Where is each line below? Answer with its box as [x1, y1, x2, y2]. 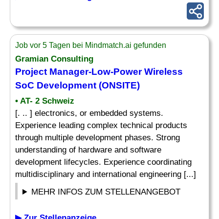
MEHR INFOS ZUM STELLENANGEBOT [31, 187, 181, 197]
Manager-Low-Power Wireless [47, 66, 183, 77]
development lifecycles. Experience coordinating [15, 157, 192, 167]
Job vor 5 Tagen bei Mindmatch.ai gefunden [15, 41, 166, 49]
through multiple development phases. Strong [15, 133, 180, 142]
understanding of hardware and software [15, 145, 161, 154]
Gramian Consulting [15, 54, 93, 64]
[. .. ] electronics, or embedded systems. [15, 109, 163, 118]
